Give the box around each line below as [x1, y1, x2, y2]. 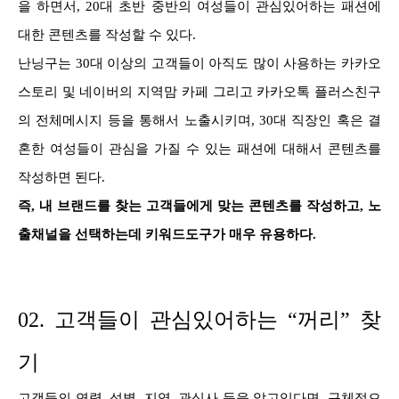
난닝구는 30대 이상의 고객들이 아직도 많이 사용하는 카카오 [18, 55, 381, 70]
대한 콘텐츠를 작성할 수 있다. [18, 27, 196, 42]
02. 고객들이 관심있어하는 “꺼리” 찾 [18, 307, 381, 331]
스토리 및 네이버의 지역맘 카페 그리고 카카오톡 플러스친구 [18, 84, 381, 99]
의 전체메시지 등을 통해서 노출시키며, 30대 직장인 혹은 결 [18, 112, 381, 127]
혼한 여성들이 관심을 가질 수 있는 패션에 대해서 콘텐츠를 [18, 141, 381, 156]
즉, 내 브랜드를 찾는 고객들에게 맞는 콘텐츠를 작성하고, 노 [18, 198, 381, 213]
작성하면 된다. [18, 169, 105, 184]
